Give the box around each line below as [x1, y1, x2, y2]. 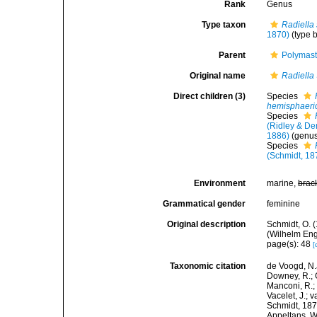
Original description [167, 219, 246, 229]
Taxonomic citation [170, 261, 246, 272]
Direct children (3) [173, 91, 246, 101]
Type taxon [202, 20, 246, 30]
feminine [267, 199, 301, 209]
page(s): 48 [267, 239, 313, 249]
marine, [267, 178, 299, 188]
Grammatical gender [163, 199, 246, 209]
